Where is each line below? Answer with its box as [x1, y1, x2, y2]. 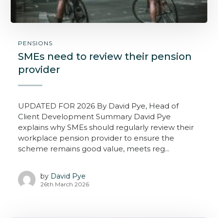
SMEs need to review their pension [18, 51, 192, 63]
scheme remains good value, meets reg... [18, 144, 170, 154]
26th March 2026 [40, 180, 90, 188]
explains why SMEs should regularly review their [18, 123, 194, 132]
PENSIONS [18, 39, 53, 47]
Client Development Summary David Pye [18, 112, 171, 122]
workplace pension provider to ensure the [18, 133, 175, 143]
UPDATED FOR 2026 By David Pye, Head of [18, 101, 179, 111]
